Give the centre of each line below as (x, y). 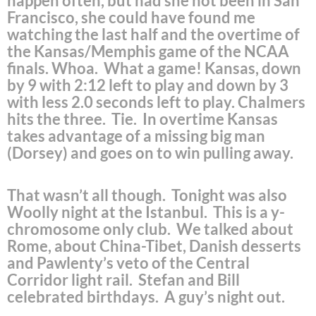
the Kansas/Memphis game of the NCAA (148, 51)
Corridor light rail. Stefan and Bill (123, 279)
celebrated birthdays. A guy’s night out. (147, 296)
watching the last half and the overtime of (153, 34)
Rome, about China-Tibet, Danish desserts (154, 245)
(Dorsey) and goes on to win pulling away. (154, 152)
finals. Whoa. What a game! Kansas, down (154, 68)
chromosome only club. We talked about (150, 229)
